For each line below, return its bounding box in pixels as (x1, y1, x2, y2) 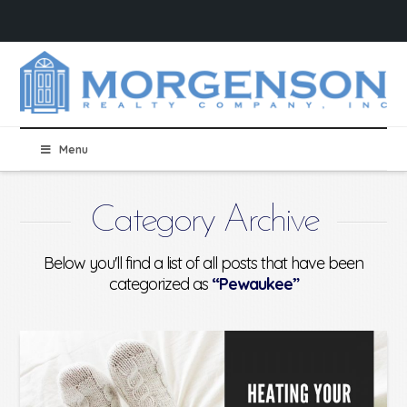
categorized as (108, 273, 212, 295)
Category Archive (89, 202, 318, 242)
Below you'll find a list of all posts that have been (44, 253, 363, 274)
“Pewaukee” (211, 273, 299, 295)
